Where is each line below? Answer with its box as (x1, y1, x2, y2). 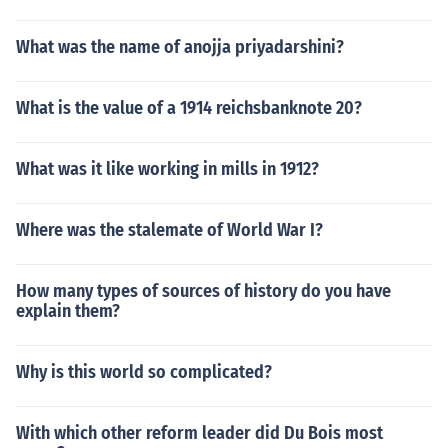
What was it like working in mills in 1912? (16, 158, 319, 180)
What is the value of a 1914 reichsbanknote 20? (16, 97, 362, 119)
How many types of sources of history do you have (16, 280, 391, 302)
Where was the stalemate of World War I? (16, 219, 323, 241)
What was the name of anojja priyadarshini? (16, 36, 344, 58)
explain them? (16, 300, 120, 322)
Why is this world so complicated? (16, 361, 272, 383)
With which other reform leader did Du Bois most (16, 422, 383, 444)
